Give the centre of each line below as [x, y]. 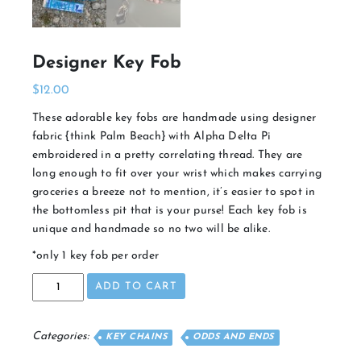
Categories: [62, 337]
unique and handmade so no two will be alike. [151, 230]
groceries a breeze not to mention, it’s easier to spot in [174, 193]
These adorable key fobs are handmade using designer [174, 118]
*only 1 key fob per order [95, 256]
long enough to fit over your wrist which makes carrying [177, 174]
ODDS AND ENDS [233, 338]
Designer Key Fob [107, 64]
